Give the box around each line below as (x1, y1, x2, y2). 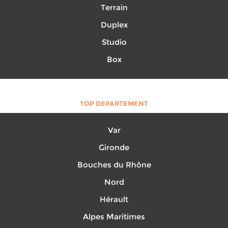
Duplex (100, 20, 128, 30)
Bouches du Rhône (77, 160, 151, 169)
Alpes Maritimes (83, 212, 145, 221)
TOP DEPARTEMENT (80, 99, 148, 107)
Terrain (100, 3, 128, 12)
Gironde (99, 142, 129, 152)
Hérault (100, 194, 128, 204)
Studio (101, 37, 127, 47)
